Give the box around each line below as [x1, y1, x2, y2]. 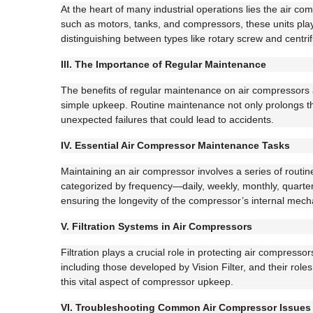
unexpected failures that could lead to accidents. [61, 114, 274, 125]
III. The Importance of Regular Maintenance [61, 59, 266, 70]
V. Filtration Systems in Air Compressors [61, 221, 252, 232]
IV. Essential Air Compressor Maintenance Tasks [61, 140, 290, 151]
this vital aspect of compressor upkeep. [61, 276, 233, 287]
